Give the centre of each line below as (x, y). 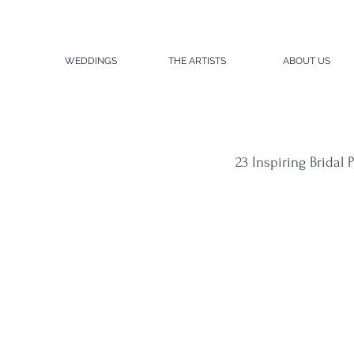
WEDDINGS (90, 61)
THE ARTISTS (197, 61)
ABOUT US (306, 61)
